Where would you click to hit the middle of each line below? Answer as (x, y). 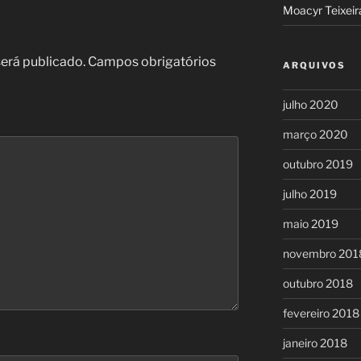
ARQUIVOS (314, 66)
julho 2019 (309, 194)
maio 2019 (310, 224)
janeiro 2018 (315, 343)
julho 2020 (310, 105)
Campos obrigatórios (152, 61)
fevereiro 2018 (321, 313)
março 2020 (315, 135)
